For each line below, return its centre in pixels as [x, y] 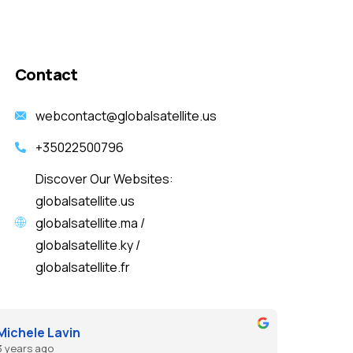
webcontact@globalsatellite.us [126, 115]
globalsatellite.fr [82, 267]
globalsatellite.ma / [90, 223]
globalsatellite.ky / [87, 245]
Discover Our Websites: [104, 178]
